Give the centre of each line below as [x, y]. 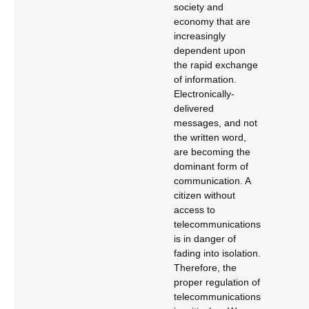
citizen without [205, 195]
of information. [205, 79]
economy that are [212, 21]
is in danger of [205, 239]
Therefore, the [205, 268]
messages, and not [216, 123]
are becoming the [212, 152]
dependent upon [210, 50]
